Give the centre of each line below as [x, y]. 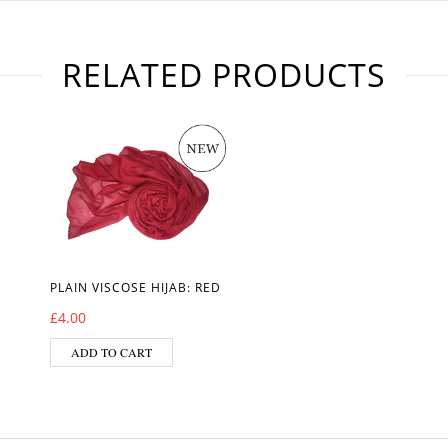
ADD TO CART [111, 352]
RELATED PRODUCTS [224, 74]
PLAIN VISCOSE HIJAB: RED [135, 287]
